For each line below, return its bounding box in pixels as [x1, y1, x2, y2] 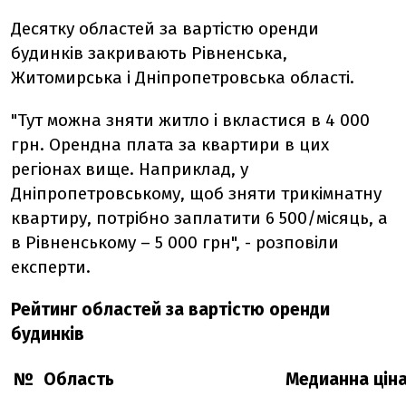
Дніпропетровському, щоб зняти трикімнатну [11, 183, 382, 205]
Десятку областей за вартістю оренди [11, 18, 319, 40]
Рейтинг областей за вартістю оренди [11, 299, 330, 321]
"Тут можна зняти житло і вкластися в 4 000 [11, 110, 370, 131]
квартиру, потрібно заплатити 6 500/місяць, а [11, 208, 388, 229]
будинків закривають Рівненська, [11, 43, 287, 64]
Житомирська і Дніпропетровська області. [11, 67, 354, 89]
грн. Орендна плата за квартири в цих [11, 134, 329, 156]
